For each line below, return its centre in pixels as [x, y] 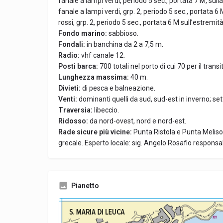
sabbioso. [123, 33]
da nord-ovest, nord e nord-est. [138, 121]
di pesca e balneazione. [119, 88]
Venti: [68, 99]
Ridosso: [74, 121]
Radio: [70, 55]
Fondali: [72, 44]
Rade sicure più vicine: [96, 132]
